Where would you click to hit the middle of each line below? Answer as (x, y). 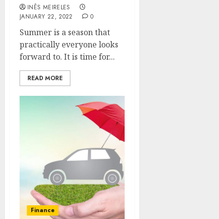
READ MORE (45, 78)
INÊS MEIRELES (49, 7)
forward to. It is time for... (67, 57)
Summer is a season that (65, 32)
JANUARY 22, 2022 (46, 17)
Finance (43, 210)
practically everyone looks (69, 44)
